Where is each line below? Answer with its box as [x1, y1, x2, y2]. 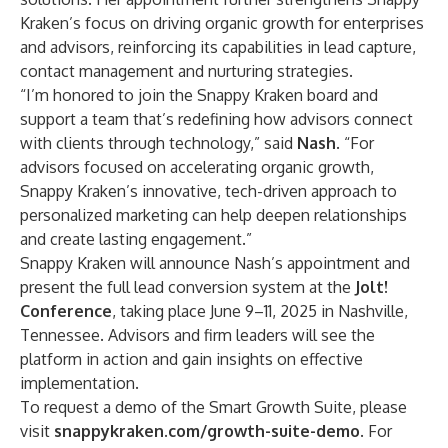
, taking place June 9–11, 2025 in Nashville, [112, 301, 408, 321]
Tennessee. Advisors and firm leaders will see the [20, 325, 375, 345]
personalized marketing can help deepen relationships [20, 205, 407, 225]
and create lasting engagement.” [20, 229, 252, 249]
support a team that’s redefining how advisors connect [20, 109, 413, 129]
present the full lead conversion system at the [20, 277, 355, 297]
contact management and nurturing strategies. [20, 61, 353, 81]
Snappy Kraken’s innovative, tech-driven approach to [20, 181, 397, 201]
